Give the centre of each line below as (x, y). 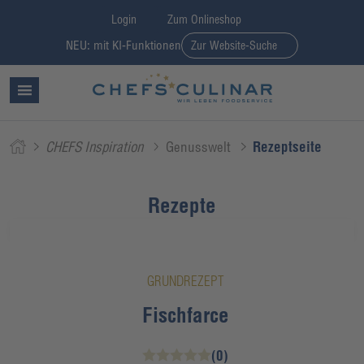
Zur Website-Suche (234, 45)
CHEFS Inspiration (95, 147)
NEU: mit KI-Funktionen (124, 45)
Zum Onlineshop (204, 19)
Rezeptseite (288, 147)
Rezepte (182, 205)
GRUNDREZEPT (185, 281)
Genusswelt (198, 147)
